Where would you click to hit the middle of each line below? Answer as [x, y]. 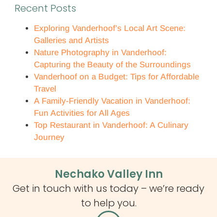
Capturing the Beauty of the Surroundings [112, 65]
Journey [49, 138]
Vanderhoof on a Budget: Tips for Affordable [116, 77]
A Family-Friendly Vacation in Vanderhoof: [112, 101]
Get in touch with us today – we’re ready [108, 189]
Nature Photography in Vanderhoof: [100, 53]
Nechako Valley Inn [108, 174]
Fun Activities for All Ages [82, 113]
